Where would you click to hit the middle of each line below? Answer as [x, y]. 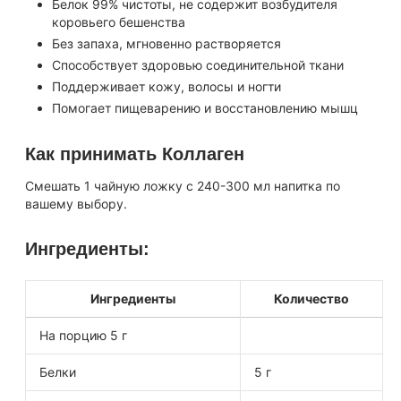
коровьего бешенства [119, 22]
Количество [311, 299]
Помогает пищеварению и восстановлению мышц [205, 108]
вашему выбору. [76, 204]
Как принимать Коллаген [135, 154]
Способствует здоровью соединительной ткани [198, 65]
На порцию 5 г [83, 335]
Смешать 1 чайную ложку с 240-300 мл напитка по [183, 186]
